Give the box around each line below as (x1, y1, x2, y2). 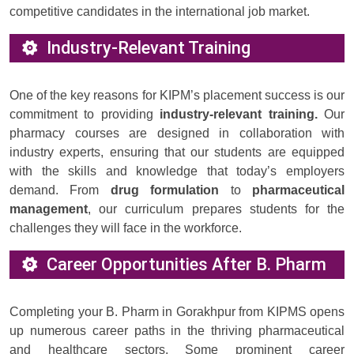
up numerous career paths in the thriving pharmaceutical (9, 324, 345, 338)
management (9, 202, 88, 217)
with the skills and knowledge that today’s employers (9, 164, 345, 179)
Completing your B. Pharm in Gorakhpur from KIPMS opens (9, 305, 345, 319)
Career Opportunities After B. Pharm (47, 254, 326, 275)
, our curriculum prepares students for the (88, 202, 345, 217)
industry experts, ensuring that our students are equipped (9, 145, 345, 160)
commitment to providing (9, 107, 160, 122)
